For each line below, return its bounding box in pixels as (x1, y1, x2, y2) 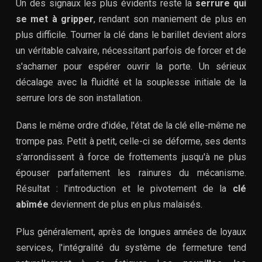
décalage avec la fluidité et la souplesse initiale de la (16, 76, 246, 88)
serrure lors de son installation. (16, 92, 142, 104)
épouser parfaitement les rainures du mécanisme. (16, 167, 246, 178)
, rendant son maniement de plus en (94, 13, 246, 25)
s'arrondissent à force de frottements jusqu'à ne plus (16, 151, 246, 163)
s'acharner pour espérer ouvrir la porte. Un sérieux (16, 60, 246, 72)
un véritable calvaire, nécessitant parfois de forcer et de (16, 44, 246, 56)
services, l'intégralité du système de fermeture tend (16, 242, 246, 253)
